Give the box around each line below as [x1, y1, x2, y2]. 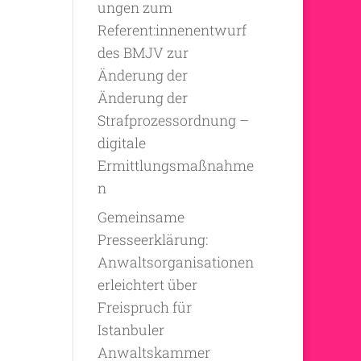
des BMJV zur [97, 43, 189, 62]
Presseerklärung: [97, 230, 208, 250]
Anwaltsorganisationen [97, 253, 254, 272]
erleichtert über [97, 276, 197, 295]
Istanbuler [97, 321, 164, 340]
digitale [97, 133, 146, 152]
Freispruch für [97, 298, 192, 317]
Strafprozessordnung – [97, 110, 249, 130]
